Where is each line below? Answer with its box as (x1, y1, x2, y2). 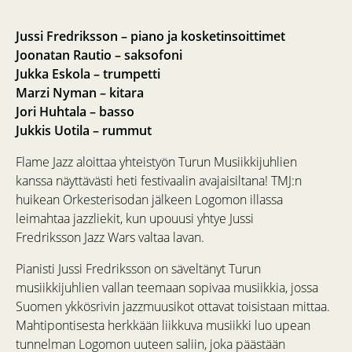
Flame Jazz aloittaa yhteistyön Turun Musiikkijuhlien (16, 153, 297, 171)
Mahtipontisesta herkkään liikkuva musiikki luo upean (16, 317, 310, 335)
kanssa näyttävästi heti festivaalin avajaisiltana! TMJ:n (16, 172, 302, 190)
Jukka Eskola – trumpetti (16, 65, 160, 83)
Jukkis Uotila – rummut (16, 122, 155, 140)
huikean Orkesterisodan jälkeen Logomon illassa (16, 191, 283, 209)
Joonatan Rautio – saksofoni (16, 46, 182, 64)
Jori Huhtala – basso (16, 103, 134, 121)
